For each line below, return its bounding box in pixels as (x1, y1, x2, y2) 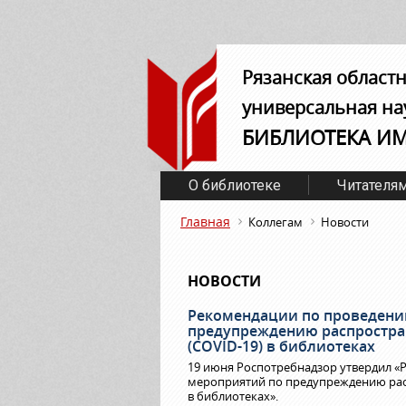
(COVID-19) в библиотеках (188, 336, 375, 356)
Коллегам (248, 214, 303, 230)
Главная (180, 213, 230, 230)
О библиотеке (188, 177, 281, 194)
